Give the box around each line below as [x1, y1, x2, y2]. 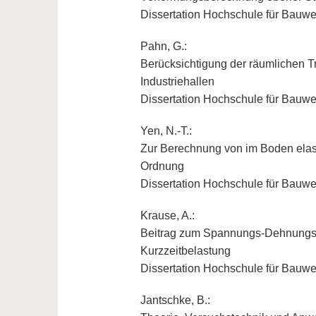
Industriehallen [140, 75, 214, 88]
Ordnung [140, 160, 184, 173]
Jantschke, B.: [140, 294, 210, 307]
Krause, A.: [140, 209, 195, 222]
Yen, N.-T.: [140, 125, 192, 138]
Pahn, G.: [140, 40, 187, 53]
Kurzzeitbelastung [140, 245, 231, 257]
